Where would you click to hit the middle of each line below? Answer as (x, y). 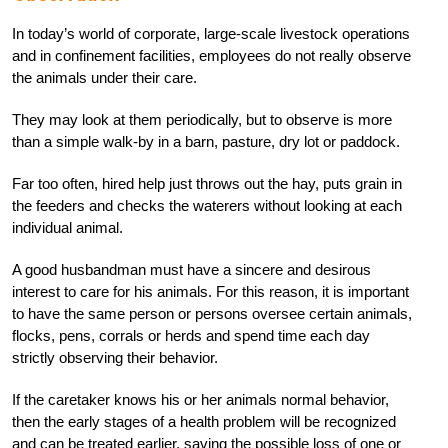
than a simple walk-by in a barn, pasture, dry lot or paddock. (206, 141)
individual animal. (67, 227)
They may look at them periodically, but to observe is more (202, 119)
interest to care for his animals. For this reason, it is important (210, 291)
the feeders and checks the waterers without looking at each (207, 205)
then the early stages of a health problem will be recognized (204, 421)
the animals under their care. (104, 77)
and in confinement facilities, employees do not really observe (211, 55)
